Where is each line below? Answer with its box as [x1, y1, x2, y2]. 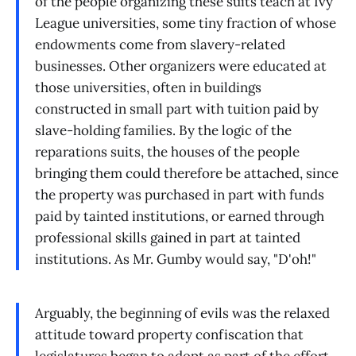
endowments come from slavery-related [35, 36, 285, 54]
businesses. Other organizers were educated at [35, 57, 327, 75]
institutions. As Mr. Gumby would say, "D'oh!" [35, 250, 316, 269]
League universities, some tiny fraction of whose [35, 14, 336, 33]
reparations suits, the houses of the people [35, 143, 300, 161]
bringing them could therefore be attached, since [35, 164, 339, 183]
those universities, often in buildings [35, 79, 261, 97]
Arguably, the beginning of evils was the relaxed [35, 304, 330, 323]
